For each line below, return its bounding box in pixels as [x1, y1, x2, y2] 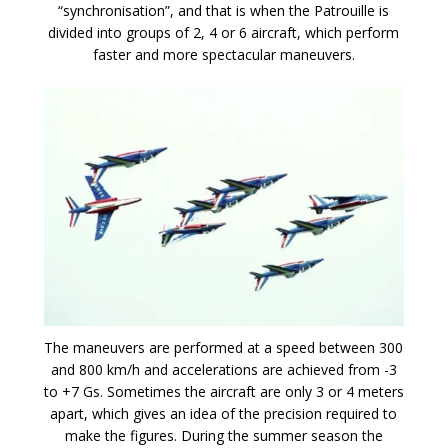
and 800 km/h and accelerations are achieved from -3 [50, 360, 397, 380]
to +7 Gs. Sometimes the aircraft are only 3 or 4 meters [43, 382, 404, 402]
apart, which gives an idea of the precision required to [50, 404, 398, 424]
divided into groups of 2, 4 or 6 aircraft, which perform [48, 22, 400, 42]
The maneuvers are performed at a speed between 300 [44, 338, 404, 358]
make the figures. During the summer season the [64, 426, 383, 446]
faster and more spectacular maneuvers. [92, 44, 355, 64]
